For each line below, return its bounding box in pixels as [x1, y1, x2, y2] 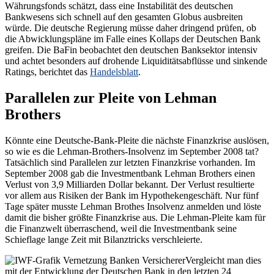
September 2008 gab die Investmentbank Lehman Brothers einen [5, 168, 255, 179]
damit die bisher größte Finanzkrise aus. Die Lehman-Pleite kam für [5, 212, 265, 223]
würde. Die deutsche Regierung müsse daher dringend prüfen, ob [5, 23, 256, 34]
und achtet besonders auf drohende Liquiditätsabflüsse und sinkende [5, 56, 267, 67]
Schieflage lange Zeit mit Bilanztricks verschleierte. [5, 234, 202, 245]
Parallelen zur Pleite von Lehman [5, 90, 217, 106]
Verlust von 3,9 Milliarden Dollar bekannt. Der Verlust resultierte [5, 179, 254, 190]
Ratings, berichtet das [5, 67, 90, 78]
